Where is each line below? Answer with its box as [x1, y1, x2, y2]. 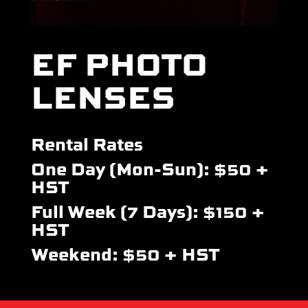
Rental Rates [30, 130, 143, 156]
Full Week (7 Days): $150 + [30, 197, 265, 223]
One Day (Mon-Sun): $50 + [30, 155, 269, 181]
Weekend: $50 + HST [30, 240, 220, 266]
